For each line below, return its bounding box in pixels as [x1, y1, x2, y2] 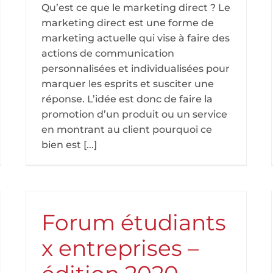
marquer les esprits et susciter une [41, 78, 214, 90]
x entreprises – [41, 235, 199, 261]
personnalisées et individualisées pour [41, 63, 230, 74]
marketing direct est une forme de [41, 17, 214, 29]
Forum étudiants [41, 209, 226, 236]
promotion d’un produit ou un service [41, 108, 227, 120]
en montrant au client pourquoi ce [41, 124, 212, 135]
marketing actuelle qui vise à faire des [41, 32, 230, 44]
